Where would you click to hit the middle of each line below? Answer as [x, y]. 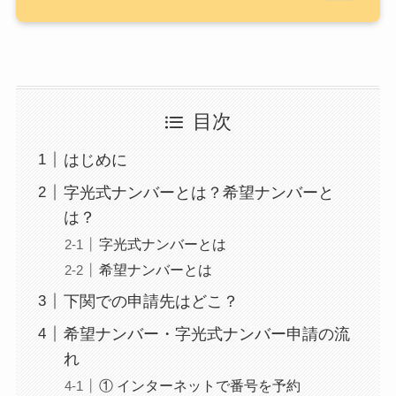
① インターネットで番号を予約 [199, 385]
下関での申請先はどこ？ [151, 301]
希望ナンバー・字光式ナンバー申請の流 [206, 334]
